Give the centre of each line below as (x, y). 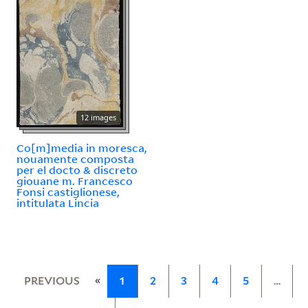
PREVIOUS (52, 280)
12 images (98, 117)
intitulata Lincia (58, 202)
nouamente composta (75, 158)
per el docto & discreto (77, 169)
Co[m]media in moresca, (82, 147)
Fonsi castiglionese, (68, 191)
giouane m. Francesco (75, 180)
